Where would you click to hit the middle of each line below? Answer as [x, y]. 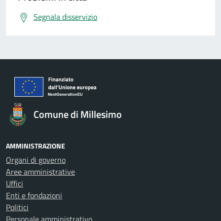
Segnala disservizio [65, 17]
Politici [17, 207]
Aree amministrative [40, 172]
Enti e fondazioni [34, 195]
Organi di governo [36, 160]
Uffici [15, 184]
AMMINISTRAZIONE [36, 146]
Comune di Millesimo [78, 114]
